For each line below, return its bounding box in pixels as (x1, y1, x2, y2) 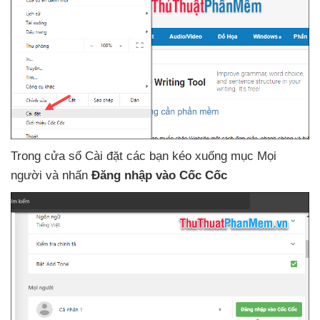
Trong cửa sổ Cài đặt (11, 149, 126, 164)
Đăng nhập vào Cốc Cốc (91, 169, 227, 183)
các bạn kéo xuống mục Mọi (126, 149, 276, 164)
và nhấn (46, 169, 91, 183)
